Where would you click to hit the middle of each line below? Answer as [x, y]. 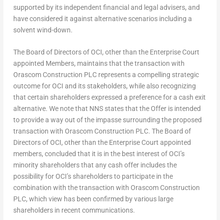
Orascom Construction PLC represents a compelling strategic [106, 75]
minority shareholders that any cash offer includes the [95, 165]
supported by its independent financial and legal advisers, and [106, 7]
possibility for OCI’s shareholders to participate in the [93, 176]
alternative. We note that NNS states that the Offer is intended [107, 109]
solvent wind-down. [43, 30]
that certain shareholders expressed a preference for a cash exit [109, 97]
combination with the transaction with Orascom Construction [106, 188]
